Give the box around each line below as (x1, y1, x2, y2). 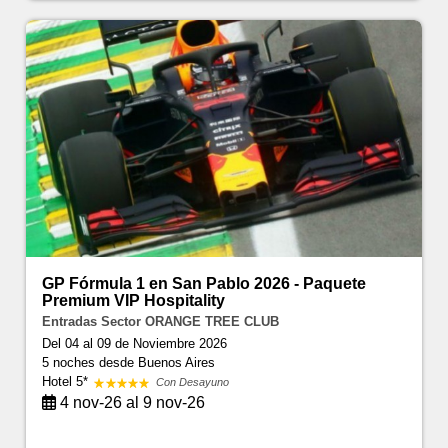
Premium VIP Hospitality (42, 292, 226, 310)
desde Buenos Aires (99, 355, 216, 371)
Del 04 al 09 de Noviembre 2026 (42, 336, 228, 352)
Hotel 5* (42, 374, 93, 390)
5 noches (42, 355, 100, 371)
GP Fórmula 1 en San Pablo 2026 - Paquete (42, 275, 367, 293)
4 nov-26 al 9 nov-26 (56, 394, 206, 412)
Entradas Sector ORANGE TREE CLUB (42, 314, 280, 330)
